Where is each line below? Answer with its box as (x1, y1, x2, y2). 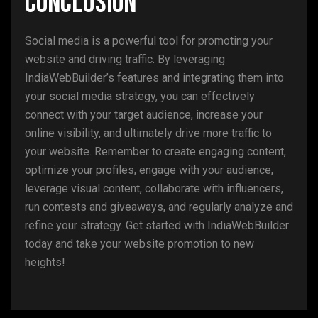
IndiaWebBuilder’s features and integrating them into (25, 71, 284, 84)
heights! (25, 256, 65, 269)
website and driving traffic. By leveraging (25, 53, 225, 66)
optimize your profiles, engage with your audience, (25, 163, 273, 177)
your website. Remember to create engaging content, (25, 145, 286, 158)
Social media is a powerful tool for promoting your (25, 34, 273, 48)
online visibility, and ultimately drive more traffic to (25, 126, 272, 140)
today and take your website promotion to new (25, 237, 254, 251)
